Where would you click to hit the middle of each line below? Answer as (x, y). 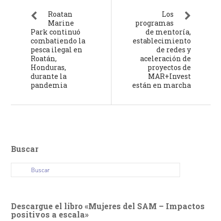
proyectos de (169, 67)
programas (154, 23)
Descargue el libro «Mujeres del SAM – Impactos (108, 206)
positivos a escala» (50, 214)
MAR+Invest (169, 76)
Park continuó (56, 32)
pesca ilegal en (57, 49)
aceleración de (165, 58)
